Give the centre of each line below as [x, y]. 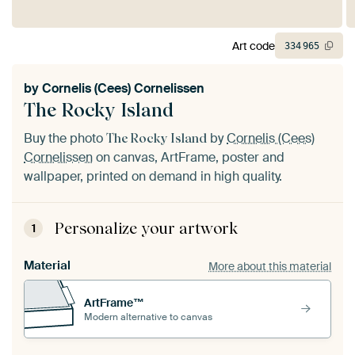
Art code [254, 46]
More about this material [270, 266]
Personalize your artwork [146, 229]
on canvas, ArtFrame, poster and [189, 158]
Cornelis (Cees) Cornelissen [123, 89]
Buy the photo [65, 139]
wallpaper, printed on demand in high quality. [153, 177]
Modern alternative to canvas [148, 317]
